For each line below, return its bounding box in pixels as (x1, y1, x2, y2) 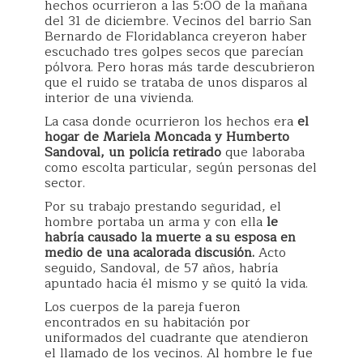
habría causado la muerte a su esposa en (45, 226, 296, 248)
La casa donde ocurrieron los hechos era (45, 110, 293, 132)
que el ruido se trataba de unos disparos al (45, 71, 308, 93)
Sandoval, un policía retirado (45, 141, 221, 163)
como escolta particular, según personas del (45, 156, 317, 178)
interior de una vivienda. (45, 87, 194, 109)
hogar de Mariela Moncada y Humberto (45, 126, 289, 147)
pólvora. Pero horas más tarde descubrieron (45, 56, 315, 78)
